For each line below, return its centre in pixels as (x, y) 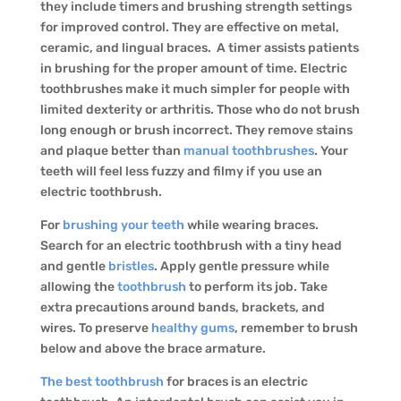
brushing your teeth (123, 225)
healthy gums (192, 328)
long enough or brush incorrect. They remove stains (196, 130)
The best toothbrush (102, 381)
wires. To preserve (95, 328)
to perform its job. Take (256, 286)
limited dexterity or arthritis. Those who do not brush (200, 109)
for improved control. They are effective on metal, (189, 27)
